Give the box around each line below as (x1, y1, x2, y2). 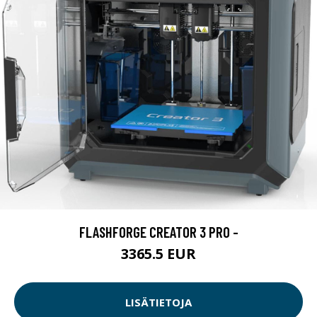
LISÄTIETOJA (125, 294, 192, 309)
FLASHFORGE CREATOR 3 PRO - (79, 223, 238, 241)
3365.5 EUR (121, 244, 196, 264)
